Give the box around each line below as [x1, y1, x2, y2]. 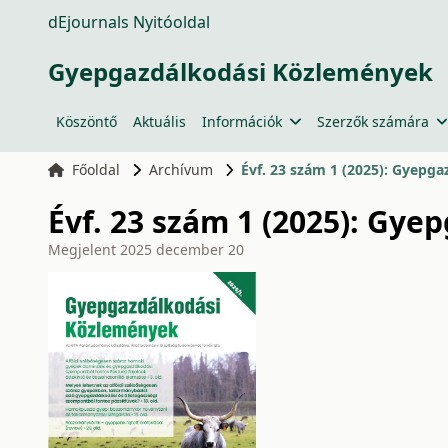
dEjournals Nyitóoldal [48, 11, 210, 33]
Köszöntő [56, 112, 117, 131]
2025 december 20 [120, 240, 244, 259]
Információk [202, 112, 282, 131]
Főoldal [71, 160, 120, 179]
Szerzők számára [316, 112, 429, 131]
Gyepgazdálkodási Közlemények [48, 55, 433, 88]
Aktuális [133, 112, 186, 131]
